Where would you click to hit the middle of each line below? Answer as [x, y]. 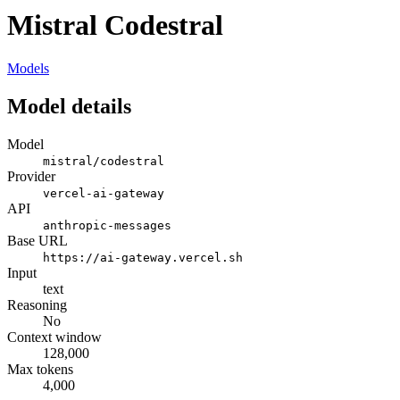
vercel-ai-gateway [104, 194]
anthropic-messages [107, 226]
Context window [54, 337]
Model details [69, 107]
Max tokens [40, 370]
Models [28, 69]
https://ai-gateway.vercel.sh [143, 258]
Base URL [37, 241]
